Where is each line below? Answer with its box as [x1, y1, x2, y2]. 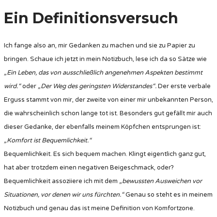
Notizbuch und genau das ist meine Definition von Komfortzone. [4, 204, 195, 213]
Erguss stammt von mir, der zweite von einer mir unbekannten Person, [4, 96, 213, 104]
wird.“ [4, 82, 22, 91]
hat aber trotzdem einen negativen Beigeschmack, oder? [4, 164, 174, 172]
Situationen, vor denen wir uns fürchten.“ [4, 191, 125, 199]
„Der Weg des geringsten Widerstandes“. [38, 82, 156, 91]
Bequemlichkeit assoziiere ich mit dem [4, 177, 119, 186]
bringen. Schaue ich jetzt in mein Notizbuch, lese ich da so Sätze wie [4, 55, 207, 63]
